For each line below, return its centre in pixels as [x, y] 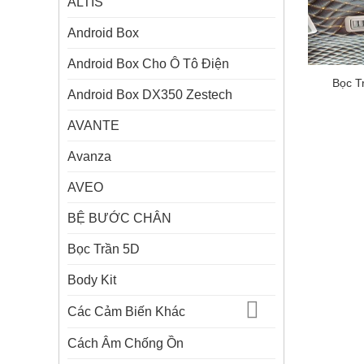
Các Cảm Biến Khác [126, 311]
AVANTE [93, 126]
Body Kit [92, 280]
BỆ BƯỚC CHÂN [119, 218]
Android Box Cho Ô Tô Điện [148, 64]
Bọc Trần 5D [104, 249]
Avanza [89, 156]
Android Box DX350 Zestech [150, 95]
